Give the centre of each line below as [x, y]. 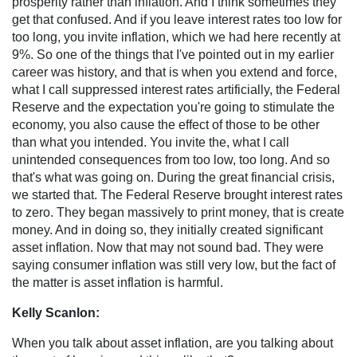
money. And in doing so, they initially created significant [167, 229]
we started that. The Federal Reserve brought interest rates [177, 194]
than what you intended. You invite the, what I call [151, 142]
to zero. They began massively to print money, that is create [178, 212]
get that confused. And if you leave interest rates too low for [177, 19]
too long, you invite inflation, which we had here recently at [176, 37]
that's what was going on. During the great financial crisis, [173, 177]
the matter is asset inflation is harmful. [118, 282]
